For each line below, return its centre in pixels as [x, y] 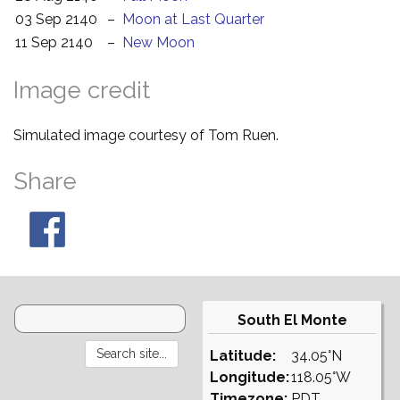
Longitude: [250, 377]
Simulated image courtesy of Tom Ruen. [146, 135]
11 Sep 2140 [54, 42]
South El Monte [292, 320]
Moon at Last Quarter [193, 19]
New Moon [158, 42]
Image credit [82, 90]
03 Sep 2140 [56, 19]
